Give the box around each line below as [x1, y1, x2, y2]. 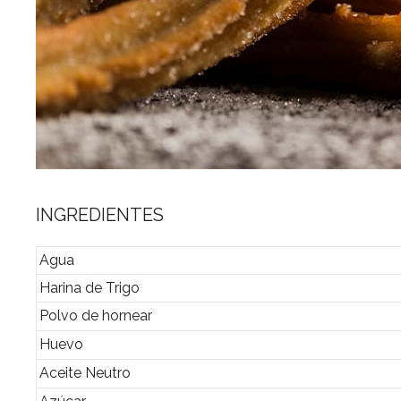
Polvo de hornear [39, 306, 152, 324]
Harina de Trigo [39, 278, 140, 296]
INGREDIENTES [36, 203, 164, 226]
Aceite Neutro [39, 363, 131, 381]
